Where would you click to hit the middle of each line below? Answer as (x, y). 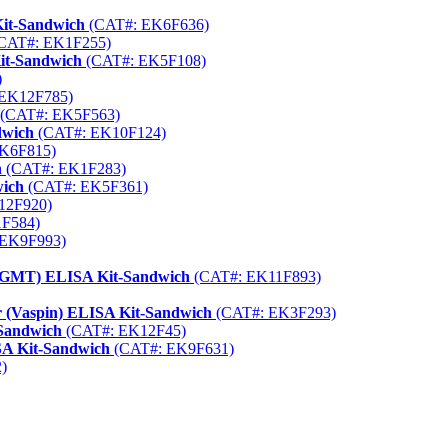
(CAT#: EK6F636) (147, 25)
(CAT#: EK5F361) (86, 187)
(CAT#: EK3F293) (274, 313)
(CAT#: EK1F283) (64, 169)
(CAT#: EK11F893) (255, 277)
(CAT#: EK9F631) (172, 349)
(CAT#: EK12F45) (124, 331)
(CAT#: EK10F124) (100, 133)
